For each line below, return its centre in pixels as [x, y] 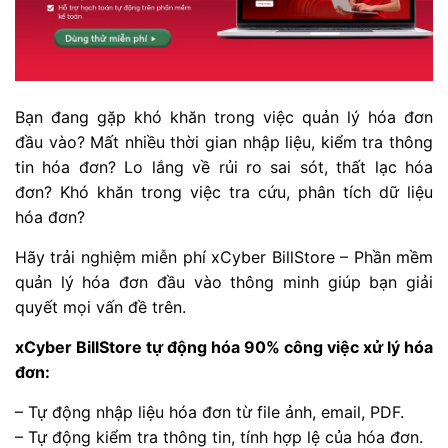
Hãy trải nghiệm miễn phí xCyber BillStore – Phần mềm [224, 256]
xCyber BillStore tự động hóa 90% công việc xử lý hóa [224, 346]
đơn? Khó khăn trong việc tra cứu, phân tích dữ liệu [224, 191]
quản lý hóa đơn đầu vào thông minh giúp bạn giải [224, 281]
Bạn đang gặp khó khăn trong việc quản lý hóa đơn [224, 116]
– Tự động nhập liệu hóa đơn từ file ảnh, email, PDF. [209, 411]
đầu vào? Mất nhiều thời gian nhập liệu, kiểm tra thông [224, 141]
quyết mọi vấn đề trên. [100, 306]
